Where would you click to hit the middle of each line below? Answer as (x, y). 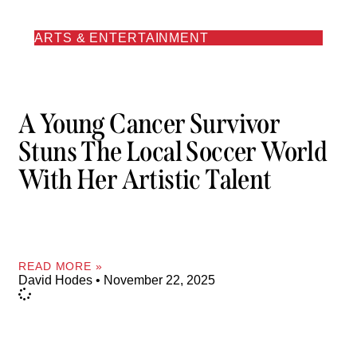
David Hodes (57, 280)
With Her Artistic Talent (145, 180)
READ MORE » (61, 266)
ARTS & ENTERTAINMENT (122, 37)
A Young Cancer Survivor (149, 124)
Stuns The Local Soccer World (173, 152)
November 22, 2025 (158, 280)
